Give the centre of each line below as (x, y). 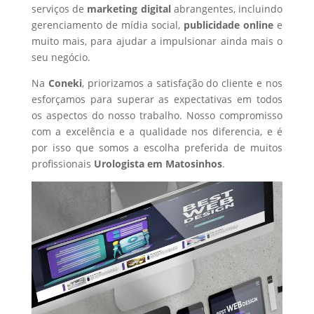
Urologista (119, 164)
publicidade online (229, 25)
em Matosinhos (183, 164)
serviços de (59, 9)
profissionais (62, 164)
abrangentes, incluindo (228, 9)
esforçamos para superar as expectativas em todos (157, 99)
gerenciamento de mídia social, (108, 25)
